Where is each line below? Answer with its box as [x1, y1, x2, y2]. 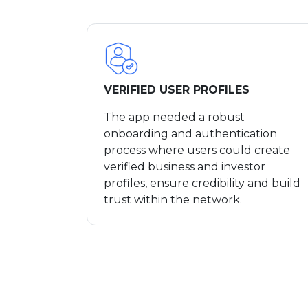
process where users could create [104, 143, 290, 157]
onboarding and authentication [104, 126, 277, 140]
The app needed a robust [104, 110, 245, 124]
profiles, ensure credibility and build [104, 176, 300, 190]
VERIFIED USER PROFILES [104, 82, 253, 96]
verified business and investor [104, 159, 265, 173]
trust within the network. [104, 192, 247, 206]
